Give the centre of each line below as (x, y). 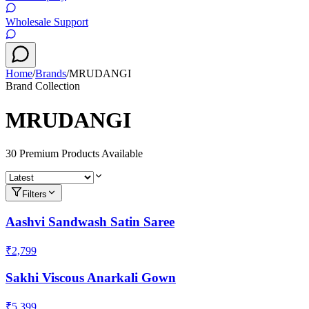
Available (121, 154)
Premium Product (56, 154)
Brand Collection (43, 86)
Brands (51, 74)
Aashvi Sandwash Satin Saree (90, 221)
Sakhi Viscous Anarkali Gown (91, 278)
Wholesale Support (47, 22)
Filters (34, 195)
